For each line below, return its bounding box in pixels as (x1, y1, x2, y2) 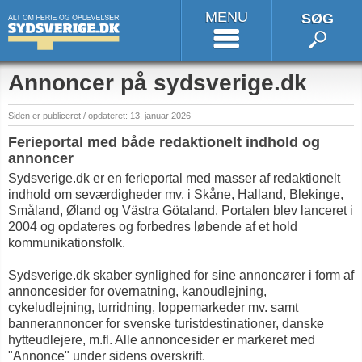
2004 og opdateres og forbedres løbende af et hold (8, 220, 297, 234)
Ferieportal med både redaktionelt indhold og (8, 134, 320, 150)
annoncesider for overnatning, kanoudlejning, (8, 284, 267, 298)
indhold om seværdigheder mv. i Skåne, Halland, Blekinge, (8, 187, 343, 201)
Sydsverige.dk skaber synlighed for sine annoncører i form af (8, 268, 354, 282)
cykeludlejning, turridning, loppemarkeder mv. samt (8, 301, 298, 314)
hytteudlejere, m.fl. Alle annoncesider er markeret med (8, 333, 315, 347)
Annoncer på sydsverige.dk (8, 69, 307, 95)
